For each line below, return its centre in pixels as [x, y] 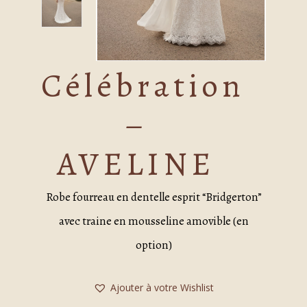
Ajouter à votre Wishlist [162, 288]
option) [153, 245]
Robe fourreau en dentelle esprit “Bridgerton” [153, 197]
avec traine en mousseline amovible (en [153, 221]
